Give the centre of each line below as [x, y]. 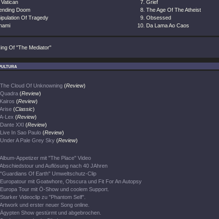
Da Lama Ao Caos [168, 25]
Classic [24, 109]
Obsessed [159, 18]
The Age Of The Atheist [174, 10]
